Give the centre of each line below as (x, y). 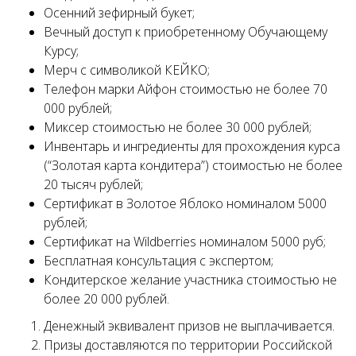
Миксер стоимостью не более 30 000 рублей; (178, 127)
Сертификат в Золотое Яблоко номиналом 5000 (185, 203)
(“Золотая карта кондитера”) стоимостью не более (193, 165)
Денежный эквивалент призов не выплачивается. (189, 326)
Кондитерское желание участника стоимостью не (190, 280)
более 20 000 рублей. (106, 299)
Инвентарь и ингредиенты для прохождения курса (192, 146)
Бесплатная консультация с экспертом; (159, 261)
